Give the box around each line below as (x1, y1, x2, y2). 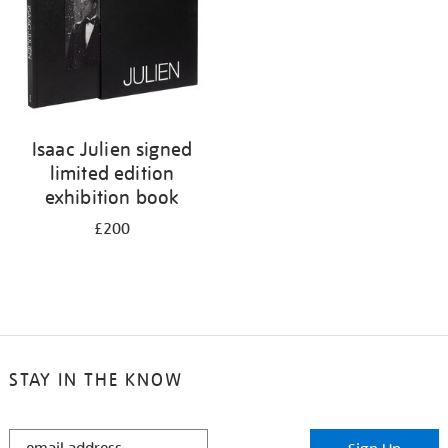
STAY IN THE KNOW (8, 368, 183, 391)
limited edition (49, 161, 175, 185)
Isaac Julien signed (31, 137, 193, 161)
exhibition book (44, 185, 180, 209)
